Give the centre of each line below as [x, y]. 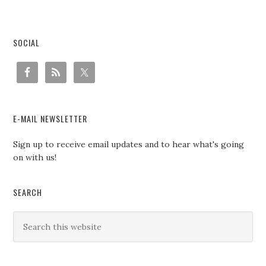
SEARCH [28, 192]
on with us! [35, 157]
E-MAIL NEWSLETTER [50, 118]
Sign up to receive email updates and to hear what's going [129, 144]
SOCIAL [27, 42]
